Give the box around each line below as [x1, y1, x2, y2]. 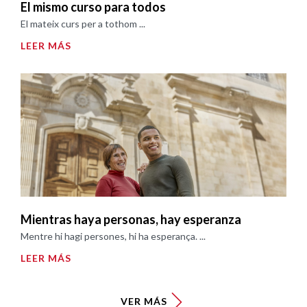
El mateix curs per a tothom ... [21, 18, 145, 30]
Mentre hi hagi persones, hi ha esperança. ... [21, 230, 206, 243]
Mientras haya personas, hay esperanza [21, 212, 241, 228]
